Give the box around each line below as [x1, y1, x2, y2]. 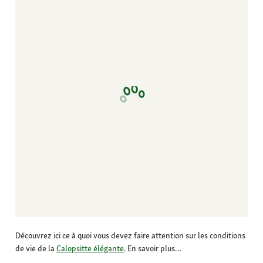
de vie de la [15, 243, 56, 254]
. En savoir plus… [124, 243, 181, 254]
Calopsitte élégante [56, 243, 124, 254]
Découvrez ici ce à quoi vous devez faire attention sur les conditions [15, 230, 245, 241]
